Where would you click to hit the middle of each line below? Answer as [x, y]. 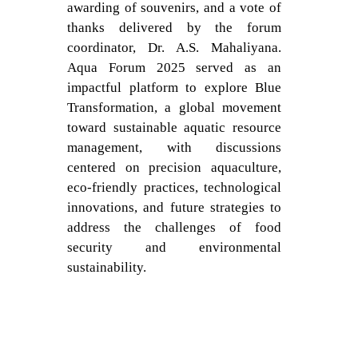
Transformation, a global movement [174, 107]
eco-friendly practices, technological [174, 187]
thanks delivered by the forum [174, 28]
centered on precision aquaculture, [174, 167]
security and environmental [174, 247]
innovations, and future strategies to [174, 207]
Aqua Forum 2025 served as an [174, 68]
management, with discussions [174, 147]
